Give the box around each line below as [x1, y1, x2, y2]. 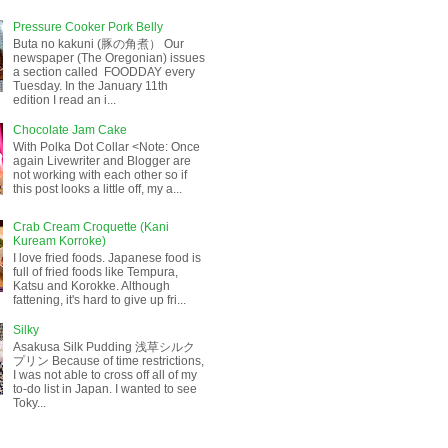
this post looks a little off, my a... [12, 181, 182, 196]
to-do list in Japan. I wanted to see [12, 381, 197, 396]
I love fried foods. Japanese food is [12, 250, 201, 265]
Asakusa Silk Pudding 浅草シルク [12, 339, 195, 354]
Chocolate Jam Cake [12, 123, 127, 138]
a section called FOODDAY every [12, 64, 195, 79]
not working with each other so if [12, 167, 187, 182]
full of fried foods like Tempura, [12, 264, 178, 279]
